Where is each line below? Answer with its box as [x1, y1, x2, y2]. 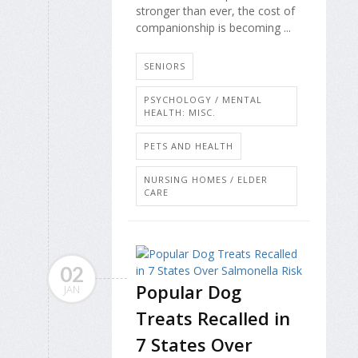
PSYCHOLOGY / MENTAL [144, 93, 262, 106]
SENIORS [144, 60, 185, 73]
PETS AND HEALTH [144, 140, 233, 153]
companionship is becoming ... [136, 19, 291, 35]
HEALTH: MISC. [144, 106, 216, 119]
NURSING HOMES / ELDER [144, 173, 268, 186]
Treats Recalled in [136, 306, 290, 331]
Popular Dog [136, 280, 241, 304]
